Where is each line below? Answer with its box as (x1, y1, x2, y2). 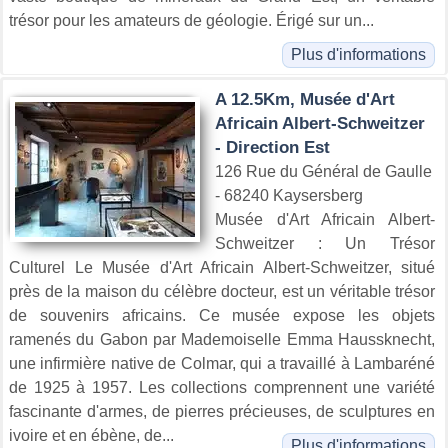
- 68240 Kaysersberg (215, 187, 363, 205)
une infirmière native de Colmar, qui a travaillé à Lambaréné (9, 355, 435, 373)
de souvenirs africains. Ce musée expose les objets (9, 307, 435, 325)
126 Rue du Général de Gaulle (215, 163, 432, 181)
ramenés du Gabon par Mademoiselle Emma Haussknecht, (9, 331, 435, 349)
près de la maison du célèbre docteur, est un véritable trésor (9, 283, 435, 301)
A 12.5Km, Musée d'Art (215, 90, 395, 110)
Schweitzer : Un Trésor (215, 235, 435, 253)
